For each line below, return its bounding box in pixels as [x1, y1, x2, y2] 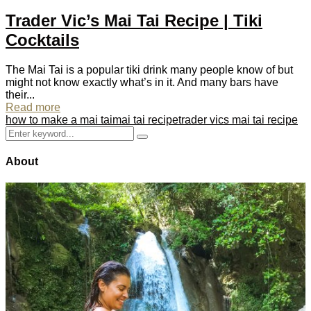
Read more [6, 101, 60, 113]
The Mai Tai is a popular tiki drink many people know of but [6, 63, 293, 76]
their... [6, 88, 35, 101]
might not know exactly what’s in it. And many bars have [6, 76, 278, 88]
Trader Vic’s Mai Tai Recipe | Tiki [6, 10, 262, 30]
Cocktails [6, 30, 79, 49]
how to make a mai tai [6, 113, 112, 126]
